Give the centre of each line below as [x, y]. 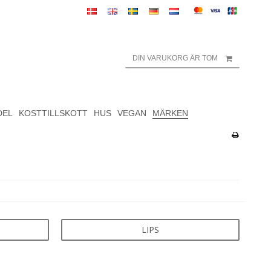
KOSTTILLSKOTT [53, 113]
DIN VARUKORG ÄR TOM [175, 58]
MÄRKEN [170, 113]
